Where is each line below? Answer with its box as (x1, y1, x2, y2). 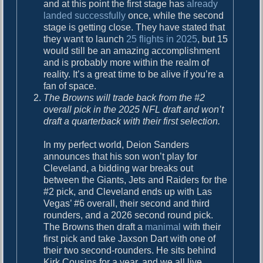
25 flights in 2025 (126, 33, 198, 44)
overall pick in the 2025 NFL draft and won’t (43, 104, 224, 114)
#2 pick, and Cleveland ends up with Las (43, 186, 213, 197)
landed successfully (43, 10, 126, 21)
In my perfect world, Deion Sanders (43, 139, 190, 150)
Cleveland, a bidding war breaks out (43, 163, 194, 173)
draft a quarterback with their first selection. (43, 116, 221, 126)
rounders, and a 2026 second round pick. (43, 210, 214, 220)
